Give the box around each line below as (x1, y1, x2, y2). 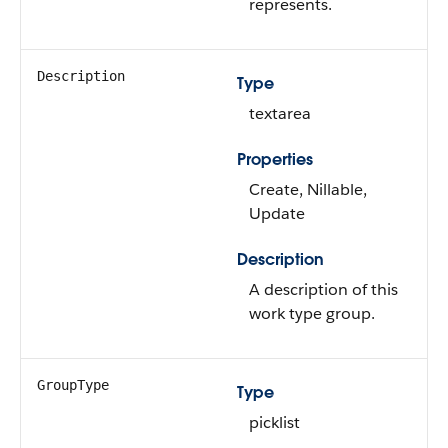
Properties (237, 149, 313, 170)
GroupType (37, 377, 109, 393)
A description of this (249, 279, 398, 300)
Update (249, 203, 305, 224)
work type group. (249, 303, 375, 324)
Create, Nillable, (249, 179, 367, 200)
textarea (249, 103, 311, 124)
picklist (249, 412, 300, 433)
